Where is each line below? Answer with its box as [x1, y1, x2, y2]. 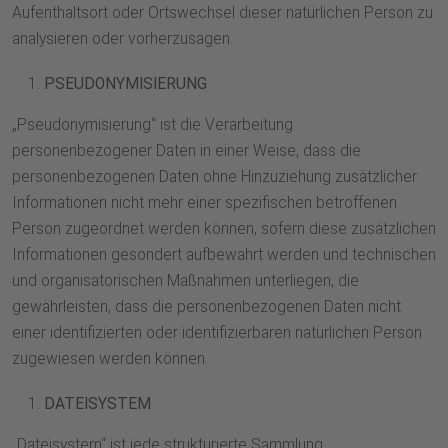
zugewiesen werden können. [12, 350, 208, 369]
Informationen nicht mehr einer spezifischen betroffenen [12, 194, 397, 213]
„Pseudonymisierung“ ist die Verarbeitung [12, 116, 293, 135]
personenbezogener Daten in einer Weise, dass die [12, 142, 361, 161]
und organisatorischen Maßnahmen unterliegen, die [12, 272, 359, 291]
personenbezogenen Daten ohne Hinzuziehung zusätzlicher [12, 168, 417, 187]
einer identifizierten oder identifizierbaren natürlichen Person [12, 324, 422, 343]
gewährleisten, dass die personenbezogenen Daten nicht [12, 298, 401, 317]
